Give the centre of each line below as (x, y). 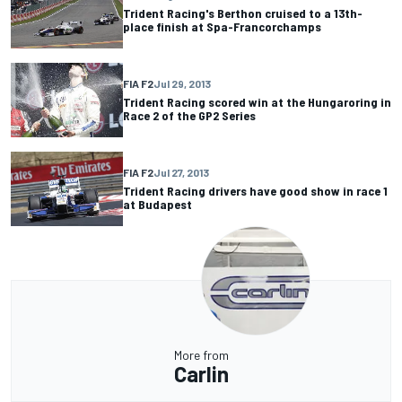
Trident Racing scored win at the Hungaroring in (257, 102)
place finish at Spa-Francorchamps (222, 26)
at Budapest (157, 205)
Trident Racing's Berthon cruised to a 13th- (243, 13)
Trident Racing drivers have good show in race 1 (255, 191)
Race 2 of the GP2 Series (189, 116)
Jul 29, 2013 (182, 84)
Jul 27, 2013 (181, 173)
